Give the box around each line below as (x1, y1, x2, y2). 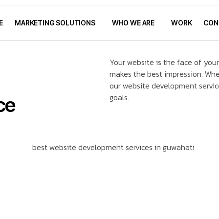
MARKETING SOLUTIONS (15, 19, 95, 27)
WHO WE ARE (111, 19, 155, 27)
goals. (109, 91, 129, 103)
